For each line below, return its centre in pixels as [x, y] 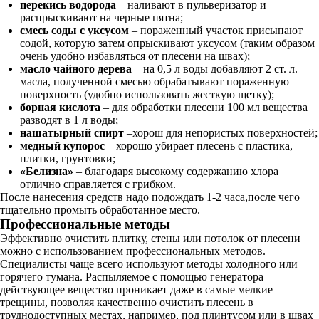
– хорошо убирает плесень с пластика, [199, 146]
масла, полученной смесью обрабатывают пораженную [155, 82]
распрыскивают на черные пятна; [101, 17]
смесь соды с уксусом [74, 30]
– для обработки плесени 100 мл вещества [204, 107]
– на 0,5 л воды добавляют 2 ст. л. [215, 69]
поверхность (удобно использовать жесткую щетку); [147, 94]
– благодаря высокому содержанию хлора [176, 171]
